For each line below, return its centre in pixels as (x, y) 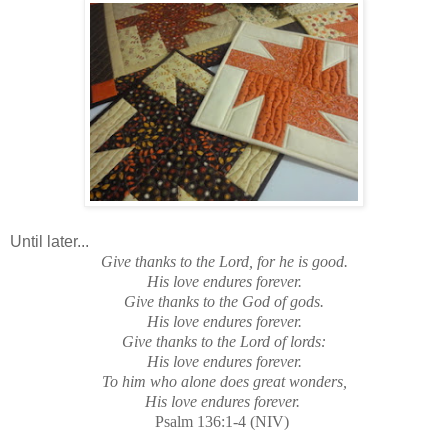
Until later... (49, 241)
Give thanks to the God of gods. (224, 301)
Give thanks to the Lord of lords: (224, 341)
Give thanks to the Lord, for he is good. (224, 261)
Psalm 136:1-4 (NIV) (224, 421)
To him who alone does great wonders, (224, 381)
